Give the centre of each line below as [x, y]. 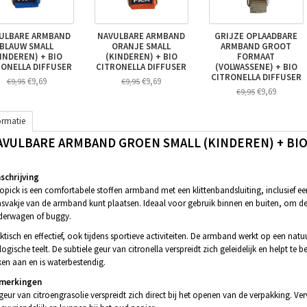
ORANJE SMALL [142, 46]
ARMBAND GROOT [256, 46]
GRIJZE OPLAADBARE [256, 36]
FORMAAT [256, 56]
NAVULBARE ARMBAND [142, 36]
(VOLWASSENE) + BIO [256, 66]
